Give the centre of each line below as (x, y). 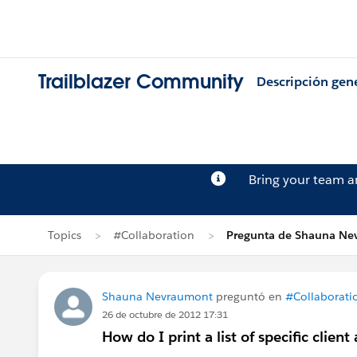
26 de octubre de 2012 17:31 (165, 314)
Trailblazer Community (141, 82)
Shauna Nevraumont (157, 296)
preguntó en (249, 296)
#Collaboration (154, 235)
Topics (65, 235)
